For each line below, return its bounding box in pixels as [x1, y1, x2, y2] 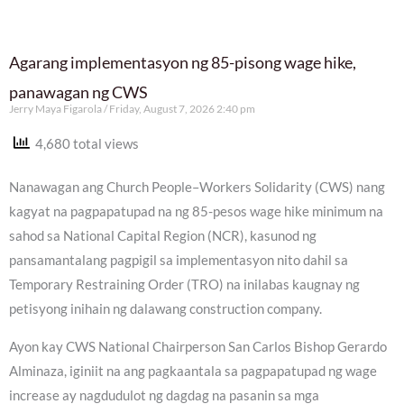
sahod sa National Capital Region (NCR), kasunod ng [9, 228, 317, 244]
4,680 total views [30, 136, 139, 152]
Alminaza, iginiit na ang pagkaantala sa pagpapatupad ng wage [9, 363, 377, 379]
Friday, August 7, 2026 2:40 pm [107, 102, 255, 116]
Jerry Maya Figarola [9, 102, 104, 116]
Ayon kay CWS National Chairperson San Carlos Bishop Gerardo [9, 338, 387, 354]
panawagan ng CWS [9, 82, 148, 103]
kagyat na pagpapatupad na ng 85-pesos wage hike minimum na [9, 204, 383, 220]
